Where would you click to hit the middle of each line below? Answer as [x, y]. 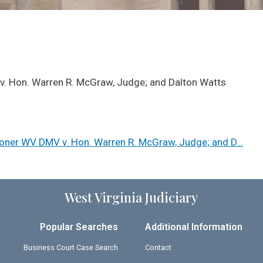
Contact [159, 247]
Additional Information [194, 227]
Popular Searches [79, 227]
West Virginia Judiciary [131, 197]
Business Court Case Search [70, 247]
